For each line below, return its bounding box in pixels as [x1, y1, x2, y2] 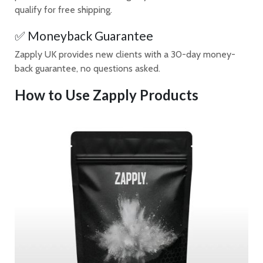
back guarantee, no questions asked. [15, 63, 160, 75]
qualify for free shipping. [15, 4, 112, 15]
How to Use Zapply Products [15, 86, 198, 104]
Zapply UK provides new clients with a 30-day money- [15, 49, 235, 60]
